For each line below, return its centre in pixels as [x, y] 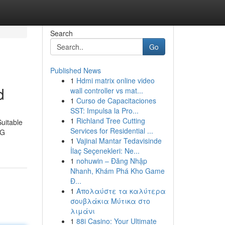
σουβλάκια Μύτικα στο [110, 201]
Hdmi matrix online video [115, 80]
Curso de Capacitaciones [116, 100]
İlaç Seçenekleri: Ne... [105, 151]
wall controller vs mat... [106, 90]
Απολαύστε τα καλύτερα [121, 191]
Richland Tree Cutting [110, 121]
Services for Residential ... [111, 131]
